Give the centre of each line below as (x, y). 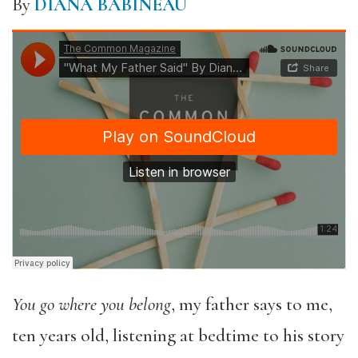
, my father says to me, (252, 304)
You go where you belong (91, 304)
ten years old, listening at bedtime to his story (178, 335)
